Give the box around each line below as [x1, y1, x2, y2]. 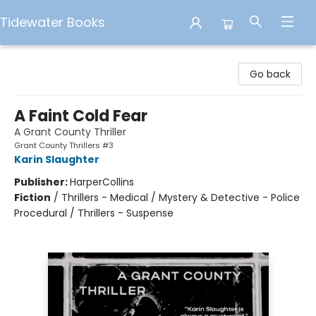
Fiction [14, 190, 51, 205]
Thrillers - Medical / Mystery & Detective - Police [61, 190, 300, 205]
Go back [250, 67, 291, 81]
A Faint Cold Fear [14, 105, 147, 127]
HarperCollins [70, 175, 134, 189]
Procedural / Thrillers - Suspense [14, 206, 174, 220]
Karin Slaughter [14, 152, 99, 166]
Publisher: [14, 175, 70, 189]
